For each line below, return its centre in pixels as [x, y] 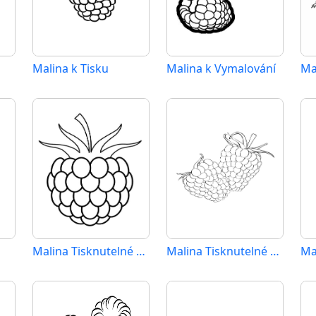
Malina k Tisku [71, 68]
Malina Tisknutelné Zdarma [275, 251]
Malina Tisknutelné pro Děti [141, 251]
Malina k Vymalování [221, 68]
